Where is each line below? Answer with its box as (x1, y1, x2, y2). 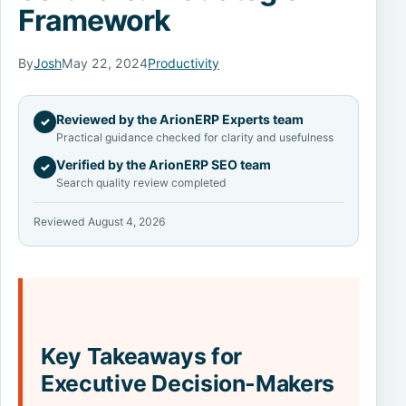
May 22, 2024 (62, 54, 149, 71)
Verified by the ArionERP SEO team (55, 157, 271, 173)
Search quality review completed (55, 175, 227, 189)
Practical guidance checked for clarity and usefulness (55, 130, 333, 144)
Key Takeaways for (41, 342, 242, 370)
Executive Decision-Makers (41, 369, 334, 397)
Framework (18, 3, 171, 39)
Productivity (148, 54, 220, 71)
